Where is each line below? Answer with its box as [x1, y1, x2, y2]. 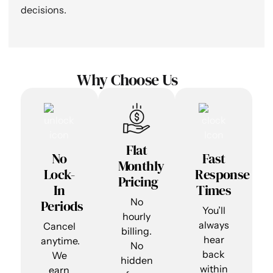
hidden [120, 254, 153, 267]
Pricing [118, 172, 158, 191]
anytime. [41, 235, 80, 247]
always [198, 219, 229, 232]
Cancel [43, 220, 76, 233]
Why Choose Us [77, 69, 178, 91]
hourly [122, 210, 151, 223]
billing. [121, 225, 152, 238]
